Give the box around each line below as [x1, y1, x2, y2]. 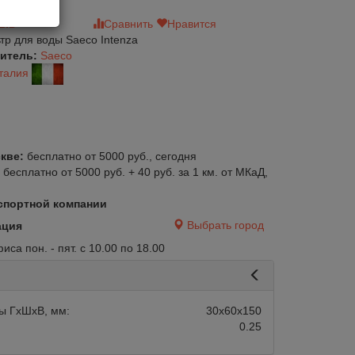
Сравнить [104, 17, 154, 30]
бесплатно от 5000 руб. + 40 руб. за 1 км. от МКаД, [2, 166, 268, 178]
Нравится [167, 17, 217, 30]
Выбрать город [187, 219, 264, 231]
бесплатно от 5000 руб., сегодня [26, 150, 197, 162]
